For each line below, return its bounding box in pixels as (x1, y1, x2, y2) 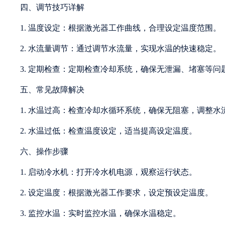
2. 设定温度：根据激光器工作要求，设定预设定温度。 (20, 188, 213, 197)
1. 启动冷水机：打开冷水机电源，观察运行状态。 (20, 167, 197, 176)
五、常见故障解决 (20, 85, 84, 94)
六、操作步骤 (20, 147, 68, 156)
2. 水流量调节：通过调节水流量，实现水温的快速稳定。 (20, 44, 221, 53)
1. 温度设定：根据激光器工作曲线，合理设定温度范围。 (20, 23, 221, 32)
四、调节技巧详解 (20, 3, 84, 12)
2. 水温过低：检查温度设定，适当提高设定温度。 (20, 126, 197, 135)
